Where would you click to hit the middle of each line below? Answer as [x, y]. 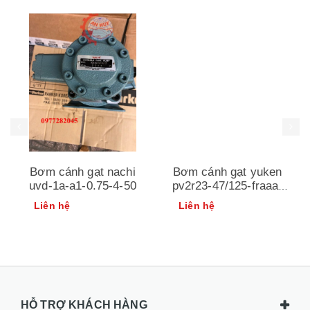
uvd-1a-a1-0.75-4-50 [83, 185]
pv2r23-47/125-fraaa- [227, 185]
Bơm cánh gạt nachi [83, 172]
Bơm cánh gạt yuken [227, 172]
